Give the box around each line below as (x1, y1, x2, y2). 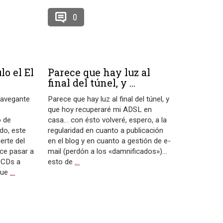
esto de (48, 157, 75, 166)
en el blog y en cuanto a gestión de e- (48, 136, 171, 145)
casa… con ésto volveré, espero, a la (48, 115, 167, 124)
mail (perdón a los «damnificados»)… (48, 147, 168, 156)
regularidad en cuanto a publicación (48, 126, 164, 135)
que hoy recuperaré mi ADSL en (48, 105, 152, 114)
